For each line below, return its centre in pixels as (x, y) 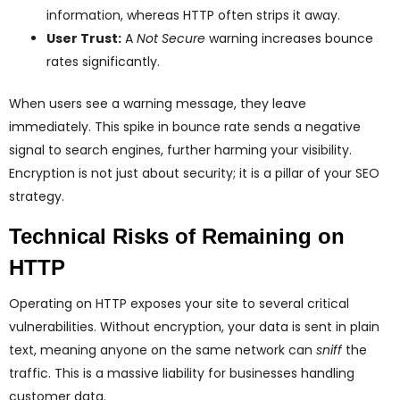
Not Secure (171, 39)
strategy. (37, 197)
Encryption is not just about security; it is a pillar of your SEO (194, 174)
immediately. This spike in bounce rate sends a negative (185, 127)
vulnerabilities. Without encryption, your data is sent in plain (194, 327)
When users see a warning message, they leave (158, 104)
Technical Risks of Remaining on (177, 237)
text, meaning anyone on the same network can (162, 350)
